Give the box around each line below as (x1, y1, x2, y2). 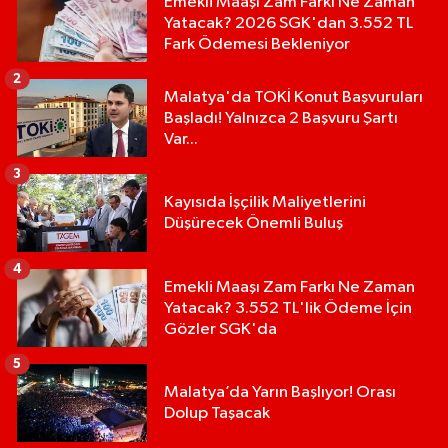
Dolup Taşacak (164, 405, 270, 423)
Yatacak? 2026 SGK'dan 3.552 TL (164, 14, 413, 32)
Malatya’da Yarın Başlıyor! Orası (164, 384, 396, 402)
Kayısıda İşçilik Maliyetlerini (164, 194, 366, 212)
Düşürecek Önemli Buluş (164, 215, 343, 233)
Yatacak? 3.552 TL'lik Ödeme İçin (164, 299, 412, 317)
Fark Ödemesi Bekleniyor (164, 35, 350, 53)
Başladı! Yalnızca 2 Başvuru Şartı (164, 109, 398, 127)
